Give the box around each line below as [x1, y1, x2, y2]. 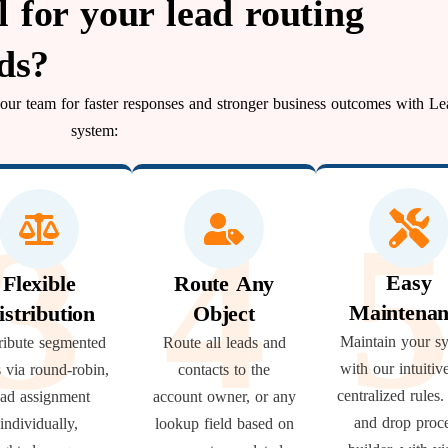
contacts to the [178, 361, 270, 378]
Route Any [173, 271, 275, 296]
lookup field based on [154, 415, 294, 432]
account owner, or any [152, 388, 296, 405]
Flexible [2, 271, 76, 296]
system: [71, 122, 119, 139]
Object [193, 301, 255, 326]
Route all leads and [162, 334, 286, 351]
